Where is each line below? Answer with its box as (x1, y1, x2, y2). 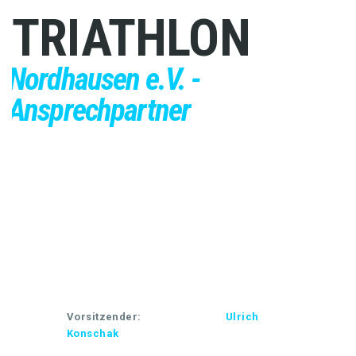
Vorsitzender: (67, 310, 141, 323)
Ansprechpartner (8, 91, 191, 129)
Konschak (67, 327, 119, 339)
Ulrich (226, 310, 259, 323)
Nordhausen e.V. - (8, 60, 201, 98)
